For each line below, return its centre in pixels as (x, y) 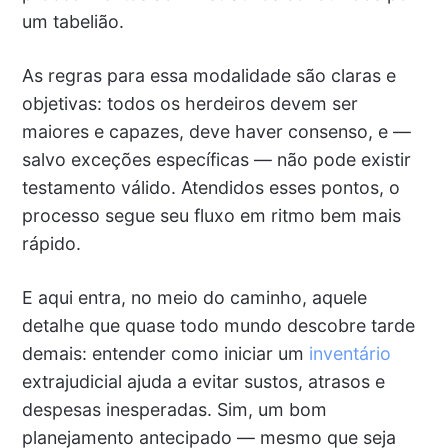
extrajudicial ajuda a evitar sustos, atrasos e (203, 382)
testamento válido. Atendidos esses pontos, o (210, 188)
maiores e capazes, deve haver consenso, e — (216, 132)
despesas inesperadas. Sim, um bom (174, 410)
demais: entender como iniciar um (165, 354)
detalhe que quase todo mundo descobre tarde (218, 326)
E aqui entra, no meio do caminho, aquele (194, 298)
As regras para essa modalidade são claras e (208, 76)
